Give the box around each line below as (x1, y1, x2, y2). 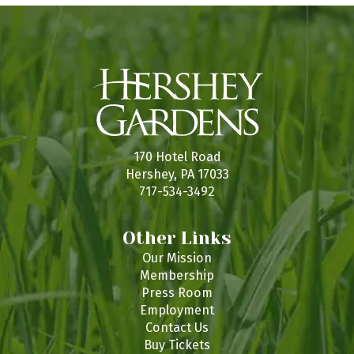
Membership (140, 267, 214, 283)
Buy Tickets (144, 337, 210, 352)
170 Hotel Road (133, 149, 221, 165)
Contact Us (145, 319, 209, 335)
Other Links (122, 227, 232, 248)
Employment (140, 302, 214, 318)
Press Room (141, 284, 213, 300)
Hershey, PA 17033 (125, 167, 229, 183)
